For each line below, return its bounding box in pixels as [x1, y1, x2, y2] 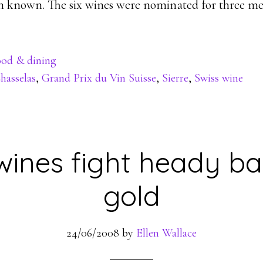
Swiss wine [194, 71, 243, 85]
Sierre [162, 71, 188, 85]
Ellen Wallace [136, 226, 197, 240]
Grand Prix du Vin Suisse [42, 71, 156, 85]
